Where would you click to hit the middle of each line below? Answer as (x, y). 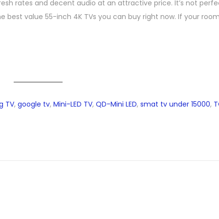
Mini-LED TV (73, 104)
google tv (34, 104)
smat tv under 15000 (175, 104)
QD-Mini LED (116, 104)
